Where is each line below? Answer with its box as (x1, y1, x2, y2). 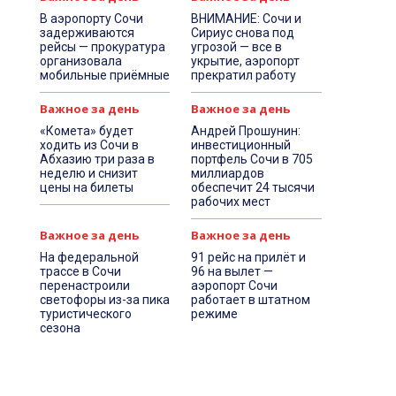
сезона (39, 321, 80, 335)
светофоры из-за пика (39, 293, 170, 307)
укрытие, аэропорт (191, 54, 301, 68)
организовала (39, 54, 122, 68)
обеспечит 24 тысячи (191, 180, 316, 194)
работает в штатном (191, 293, 311, 307)
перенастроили (39, 278, 130, 293)
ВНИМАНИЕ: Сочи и (191, 11, 302, 26)
